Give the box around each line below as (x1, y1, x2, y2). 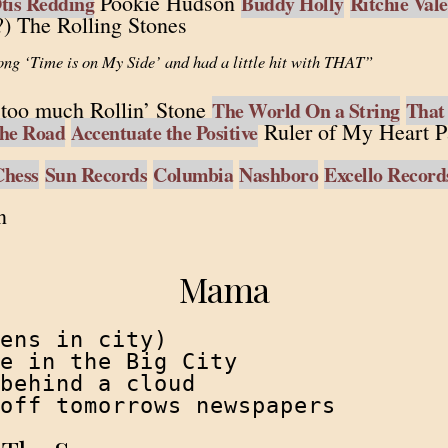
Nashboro (239, 160, 318, 189)
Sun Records (44, 160, 147, 189)
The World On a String (212, 96, 400, 125)
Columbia (153, 160, 233, 189)
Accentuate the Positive (71, 118, 258, 147)
